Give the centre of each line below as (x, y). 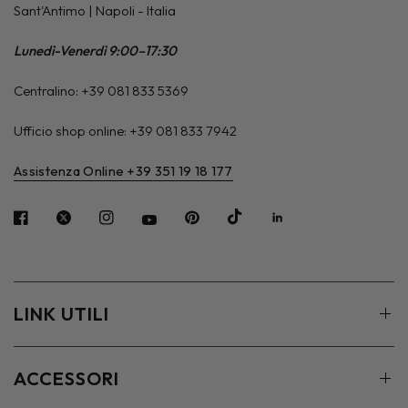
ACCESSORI (66, 378)
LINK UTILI (61, 313)
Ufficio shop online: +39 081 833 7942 (126, 131)
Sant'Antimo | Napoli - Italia (95, 11)
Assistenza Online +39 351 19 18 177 (123, 171)
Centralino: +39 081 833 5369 (102, 91)
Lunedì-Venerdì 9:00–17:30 (96, 51)
